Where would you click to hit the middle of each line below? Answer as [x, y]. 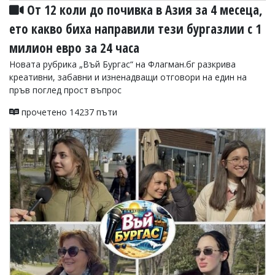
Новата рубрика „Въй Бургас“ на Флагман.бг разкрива [122, 64]
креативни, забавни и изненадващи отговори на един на [128, 77]
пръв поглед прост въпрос [65, 90]
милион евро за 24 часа [74, 48]
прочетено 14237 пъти [68, 112]
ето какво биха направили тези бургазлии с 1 [135, 29]
